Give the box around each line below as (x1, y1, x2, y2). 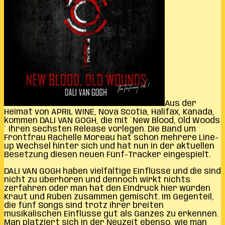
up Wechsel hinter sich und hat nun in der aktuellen (4, 142, 214, 151)
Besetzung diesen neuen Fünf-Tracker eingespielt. (4, 151, 210, 159)
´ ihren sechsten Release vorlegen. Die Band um (4, 125, 196, 134)
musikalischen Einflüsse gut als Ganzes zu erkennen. (4, 210, 218, 218)
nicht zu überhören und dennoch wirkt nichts (4, 176, 190, 184)
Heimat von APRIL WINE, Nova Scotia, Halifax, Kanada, (4, 108, 214, 117)
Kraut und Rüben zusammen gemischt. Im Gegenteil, (4, 193, 214, 201)
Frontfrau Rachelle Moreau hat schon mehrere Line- (4, 134, 218, 142)
